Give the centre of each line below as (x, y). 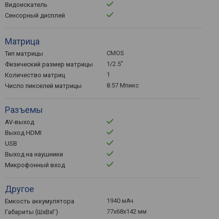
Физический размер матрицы (49, 64)
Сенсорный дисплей (35, 15)
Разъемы (24, 110)
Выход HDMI (23, 133)
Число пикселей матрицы (43, 86)
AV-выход (20, 122)
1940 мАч (120, 201)
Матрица (22, 41)
